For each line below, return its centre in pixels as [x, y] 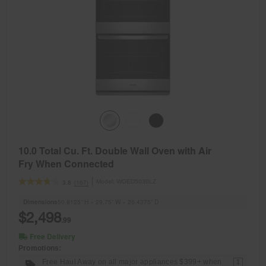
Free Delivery [53, 236]
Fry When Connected [66, 163]
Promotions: [40, 248]
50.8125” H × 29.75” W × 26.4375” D [108, 202]
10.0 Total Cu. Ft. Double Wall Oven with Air [115, 150]
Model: [106, 181]
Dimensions [40, 202]
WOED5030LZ [136, 181]
